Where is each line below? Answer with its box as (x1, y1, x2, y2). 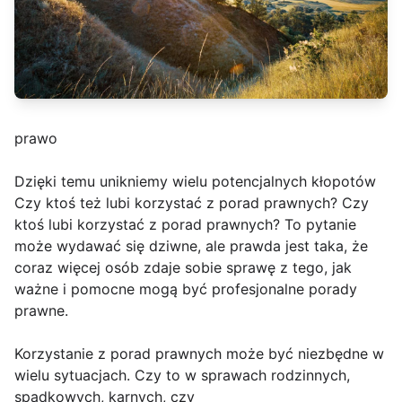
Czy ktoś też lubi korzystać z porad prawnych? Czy (14, 194, 369, 212)
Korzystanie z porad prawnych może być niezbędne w (14, 345, 384, 363)
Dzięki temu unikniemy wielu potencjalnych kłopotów (14, 172, 376, 190)
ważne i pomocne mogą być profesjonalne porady (14, 280, 357, 298)
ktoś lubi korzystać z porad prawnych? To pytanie (14, 215, 356, 233)
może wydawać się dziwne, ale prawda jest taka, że (14, 237, 368, 255)
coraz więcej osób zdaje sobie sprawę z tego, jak (14, 258, 352, 276)
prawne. (14, 301, 68, 319)
